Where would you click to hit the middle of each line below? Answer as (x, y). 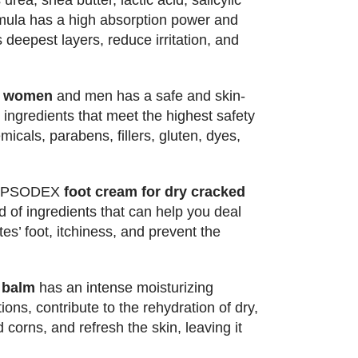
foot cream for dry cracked (154, 192)
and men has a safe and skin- (149, 96)
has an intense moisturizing (124, 288)
